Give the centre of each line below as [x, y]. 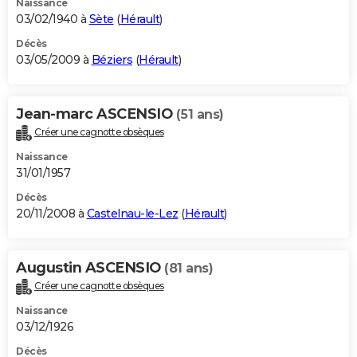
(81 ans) [188, 268]
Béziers [112, 59]
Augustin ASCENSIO [90, 267]
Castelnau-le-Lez [132, 213]
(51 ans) [200, 114]
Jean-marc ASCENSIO [96, 114]
